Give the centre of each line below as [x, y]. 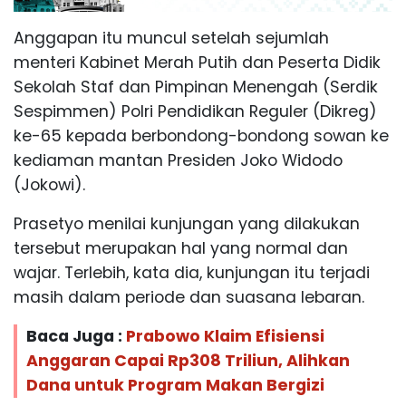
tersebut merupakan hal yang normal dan [181, 248]
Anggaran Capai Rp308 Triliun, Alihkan [188, 360]
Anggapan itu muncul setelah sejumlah [171, 38]
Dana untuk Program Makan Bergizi [175, 385]
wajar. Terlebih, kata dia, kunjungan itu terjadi [192, 272]
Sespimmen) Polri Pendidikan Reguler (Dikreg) [195, 111]
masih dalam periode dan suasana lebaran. [189, 297]
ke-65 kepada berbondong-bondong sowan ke [201, 135]
